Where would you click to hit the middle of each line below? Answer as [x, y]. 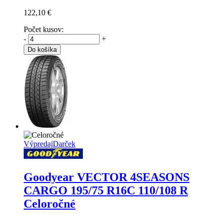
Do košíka [42, 50]
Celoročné [50, 204]
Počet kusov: [44, 30]
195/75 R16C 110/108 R [129, 191]
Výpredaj [38, 144]
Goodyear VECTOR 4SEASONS [107, 177]
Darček [64, 144]
